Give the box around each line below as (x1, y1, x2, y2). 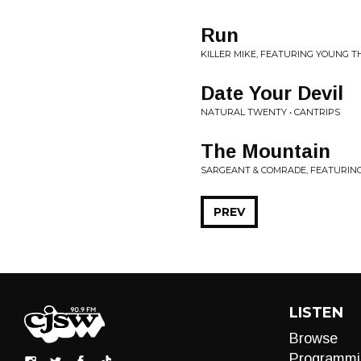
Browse (288, 330, 338, 346)
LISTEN (288, 304, 343, 322)
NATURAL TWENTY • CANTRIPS (201, 106, 340, 118)
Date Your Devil (201, 82, 343, 104)
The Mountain (201, 140, 330, 162)
